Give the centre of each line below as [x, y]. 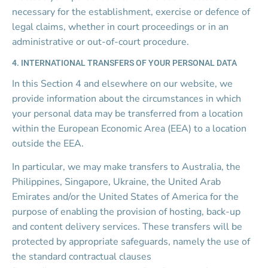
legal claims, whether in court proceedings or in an [121, 27]
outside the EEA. [48, 144]
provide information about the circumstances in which [128, 99]
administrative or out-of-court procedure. [100, 42]
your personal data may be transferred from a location [129, 114]
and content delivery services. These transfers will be [128, 227]
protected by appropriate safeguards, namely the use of [132, 242]
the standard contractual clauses [83, 257]
